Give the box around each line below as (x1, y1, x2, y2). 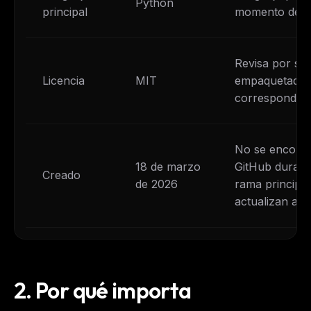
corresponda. (235, 90, 305, 105)
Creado (42, 167, 81, 182)
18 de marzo (135, 159, 201, 174)
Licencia (42, 73, 85, 87)
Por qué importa (35, 276, 192, 304)
